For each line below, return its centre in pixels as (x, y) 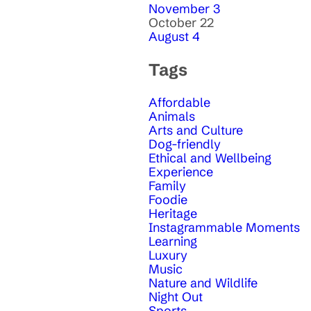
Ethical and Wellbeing (210, 158)
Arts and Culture (196, 131)
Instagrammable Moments (224, 228)
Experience (181, 172)
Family (167, 186)
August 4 (174, 37)
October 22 (181, 23)
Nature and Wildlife (203, 283)
